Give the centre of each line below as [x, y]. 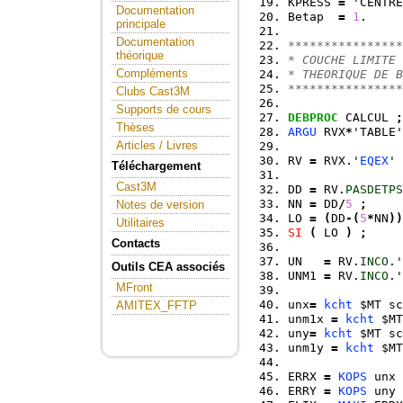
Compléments [152, 73]
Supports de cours [164, 109]
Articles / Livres [157, 145]
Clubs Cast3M [153, 91]
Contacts [136, 243]
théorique [140, 55]
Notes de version [160, 205]
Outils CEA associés [168, 267]
